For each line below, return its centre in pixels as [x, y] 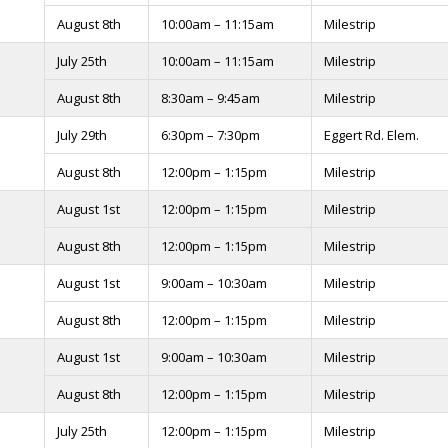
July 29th [82, 135]
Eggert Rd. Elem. [371, 135]
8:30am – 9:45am [210, 98]
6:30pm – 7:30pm [210, 135]
